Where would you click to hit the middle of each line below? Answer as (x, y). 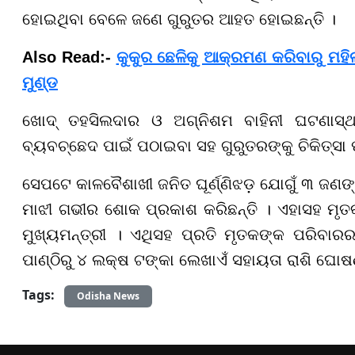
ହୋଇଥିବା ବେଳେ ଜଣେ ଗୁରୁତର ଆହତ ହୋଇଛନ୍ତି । (179, 19)
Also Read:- (69, 57)
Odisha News (108, 296)
